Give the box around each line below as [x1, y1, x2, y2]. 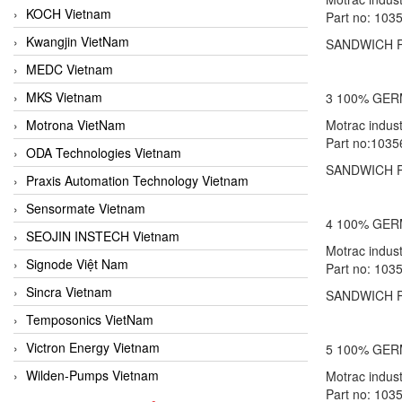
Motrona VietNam [26, 115, 126, 134]
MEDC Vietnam [26, 59, 113, 78]
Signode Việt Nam [26, 254, 128, 273]
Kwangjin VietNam [26, 31, 129, 50]
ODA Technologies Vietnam [26, 143, 181, 162]
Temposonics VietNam [26, 310, 153, 328]
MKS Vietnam [26, 87, 102, 106]
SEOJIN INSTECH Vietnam [26, 226, 179, 245]
